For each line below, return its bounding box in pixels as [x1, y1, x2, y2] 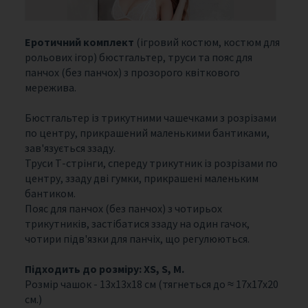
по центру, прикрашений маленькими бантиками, [24, 126, 269, 140]
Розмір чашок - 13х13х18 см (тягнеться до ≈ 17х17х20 [24, 277, 278, 291]
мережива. [24, 80, 76, 95]
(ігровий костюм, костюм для [133, 35, 280, 49]
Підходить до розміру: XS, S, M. [24, 262, 184, 276]
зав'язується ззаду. [24, 141, 115, 155]
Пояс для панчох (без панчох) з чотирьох [24, 201, 222, 216]
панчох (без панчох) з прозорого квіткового [24, 65, 240, 80]
